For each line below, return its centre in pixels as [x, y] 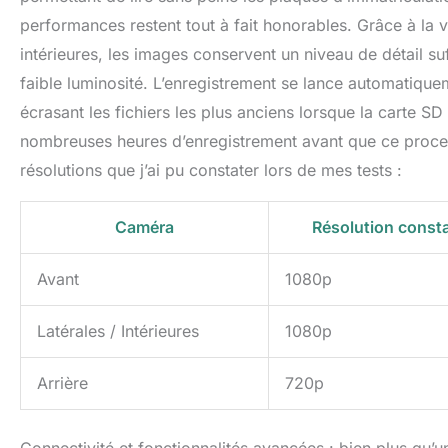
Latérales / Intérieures [118, 331]
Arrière [62, 383]
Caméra [144, 227]
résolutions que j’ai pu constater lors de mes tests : [211, 170]
